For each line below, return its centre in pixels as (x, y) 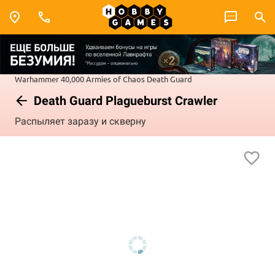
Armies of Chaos (115, 79)
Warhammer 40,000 (49, 79)
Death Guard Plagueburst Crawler (124, 100)
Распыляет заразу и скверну (80, 122)
